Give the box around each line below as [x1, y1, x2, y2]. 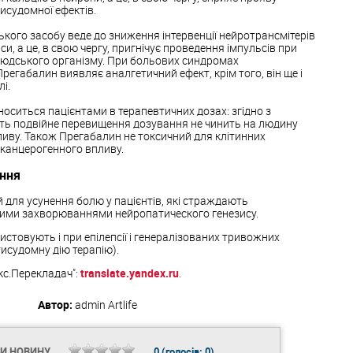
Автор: [38, 297, 72, 313]
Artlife [108, 297, 137, 313]
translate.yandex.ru [80, 266, 179, 281]
